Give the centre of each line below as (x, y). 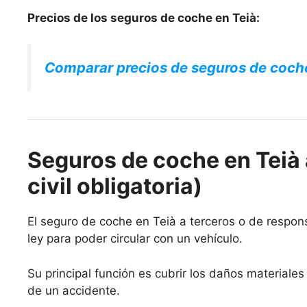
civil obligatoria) (115, 186)
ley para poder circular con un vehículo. (135, 239)
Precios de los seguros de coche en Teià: (144, 17)
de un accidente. (74, 290)
